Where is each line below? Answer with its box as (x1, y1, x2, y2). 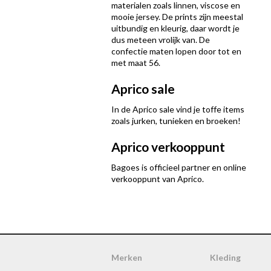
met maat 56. (111, 57, 160, 68)
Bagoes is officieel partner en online (111, 162, 246, 172)
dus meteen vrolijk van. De (111, 34, 210, 45)
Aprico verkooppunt (111, 139, 225, 154)
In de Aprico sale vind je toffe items (111, 104, 244, 114)
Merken (111, 252, 142, 263)
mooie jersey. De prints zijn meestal (111, 11, 243, 22)
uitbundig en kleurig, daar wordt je (111, 23, 240, 33)
